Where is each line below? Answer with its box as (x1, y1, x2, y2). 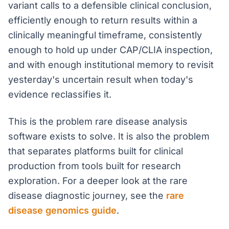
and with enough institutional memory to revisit (8, 59, 214, 70)
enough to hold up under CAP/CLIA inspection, (8, 44, 213, 55)
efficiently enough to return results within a (8, 15, 197, 26)
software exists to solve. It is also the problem (8, 131, 210, 142)
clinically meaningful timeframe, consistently (8, 30, 202, 40)
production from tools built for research (8, 161, 181, 171)
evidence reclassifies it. (8, 89, 111, 100)
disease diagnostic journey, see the (8, 190, 166, 201)
